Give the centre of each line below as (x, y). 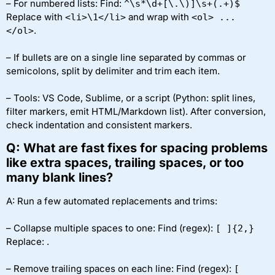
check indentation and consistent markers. (99, 125)
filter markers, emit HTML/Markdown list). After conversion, (136, 111)
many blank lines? (60, 177)
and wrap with (159, 17)
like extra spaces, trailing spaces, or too (125, 162)
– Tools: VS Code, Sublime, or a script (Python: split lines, (131, 98)
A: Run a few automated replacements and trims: (112, 201)
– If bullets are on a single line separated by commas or (126, 57)
